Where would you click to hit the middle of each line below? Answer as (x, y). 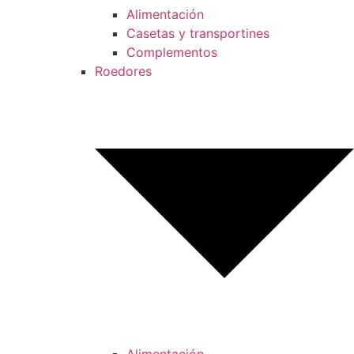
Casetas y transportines (198, 33)
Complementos (172, 52)
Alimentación (165, 14)
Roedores (123, 71)
